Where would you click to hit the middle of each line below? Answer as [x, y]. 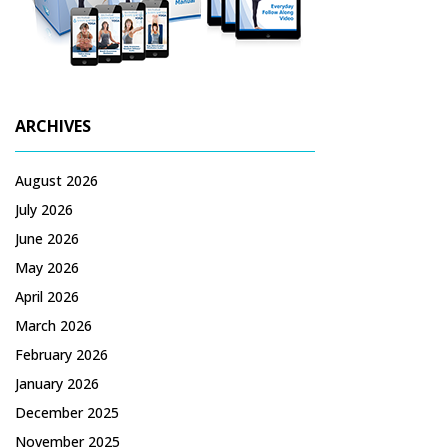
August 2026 [56, 180]
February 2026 [61, 354]
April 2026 [47, 296]
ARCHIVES [53, 125]
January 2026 [57, 383]
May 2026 [47, 267]
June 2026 [47, 238]
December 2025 [67, 412]
